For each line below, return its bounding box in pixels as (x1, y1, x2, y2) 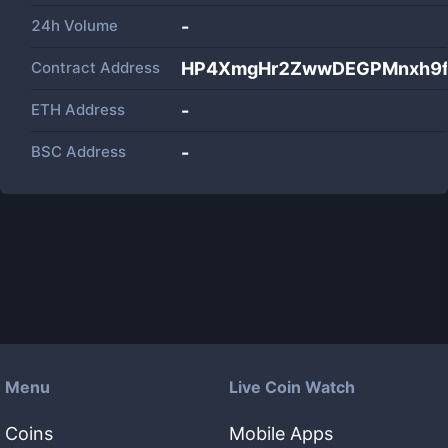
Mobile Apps (229, 423, 333, 444)
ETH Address (31, 100, 125, 119)
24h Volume (31, 16, 118, 35)
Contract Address (31, 58, 160, 77)
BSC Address (31, 142, 126, 161)
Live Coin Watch (229, 377, 355, 397)
